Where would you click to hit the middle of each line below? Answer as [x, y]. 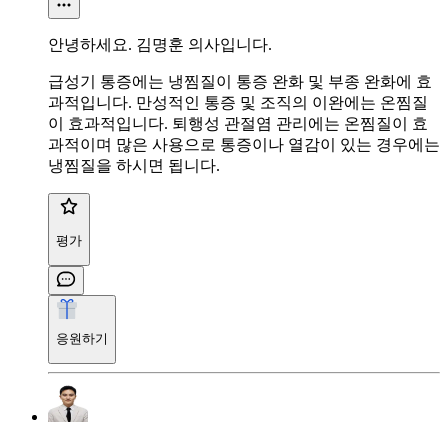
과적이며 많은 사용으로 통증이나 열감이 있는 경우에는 [244, 144]
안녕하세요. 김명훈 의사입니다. [160, 44]
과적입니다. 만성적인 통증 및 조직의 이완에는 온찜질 [238, 102]
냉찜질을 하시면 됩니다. [134, 165]
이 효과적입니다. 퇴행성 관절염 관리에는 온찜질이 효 [238, 123]
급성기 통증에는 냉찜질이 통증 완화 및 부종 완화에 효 [240, 81]
